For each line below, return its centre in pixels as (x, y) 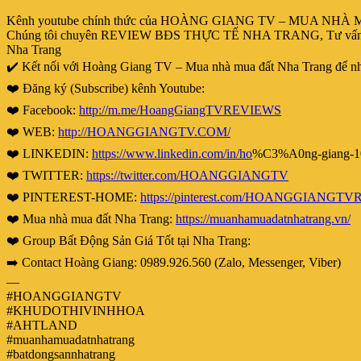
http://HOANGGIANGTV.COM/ (144, 131)
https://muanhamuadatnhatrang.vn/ (263, 218)
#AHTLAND (42, 325)
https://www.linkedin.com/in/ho (172, 153)
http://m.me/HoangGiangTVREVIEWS (180, 110)
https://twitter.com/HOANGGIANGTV (187, 175)
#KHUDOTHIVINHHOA (76, 310)
